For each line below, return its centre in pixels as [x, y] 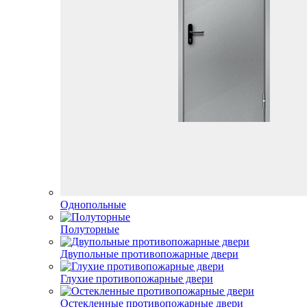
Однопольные [93, 205]
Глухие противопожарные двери [137, 279]
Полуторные [90, 229]
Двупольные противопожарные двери [149, 254]
